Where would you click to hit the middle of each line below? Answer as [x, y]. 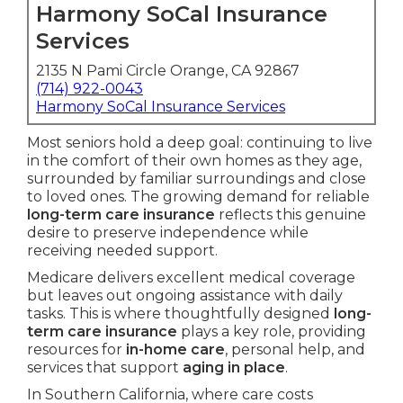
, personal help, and [295, 350]
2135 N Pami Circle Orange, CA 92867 [168, 71]
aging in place [234, 368]
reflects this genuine [291, 215]
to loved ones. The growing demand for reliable [198, 197]
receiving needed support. [122, 251]
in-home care [175, 350]
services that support [105, 368]
